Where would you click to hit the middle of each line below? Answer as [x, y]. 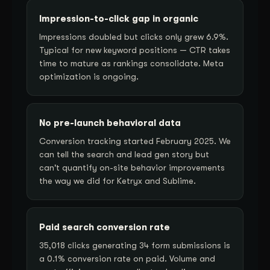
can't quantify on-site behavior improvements [132, 167]
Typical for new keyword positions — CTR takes [135, 50]
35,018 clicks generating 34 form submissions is [135, 245]
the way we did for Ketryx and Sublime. [118, 181]
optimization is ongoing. [89, 76]
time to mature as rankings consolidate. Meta [131, 63]
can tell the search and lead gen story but [124, 154]
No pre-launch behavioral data [110, 123]
